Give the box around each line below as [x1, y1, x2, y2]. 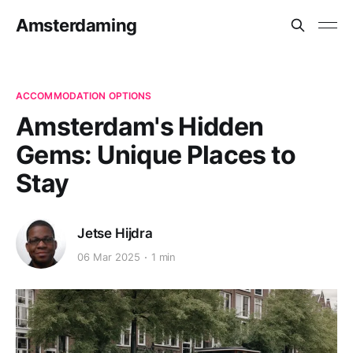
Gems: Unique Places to [16, 139, 295, 170]
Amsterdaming [16, 15, 137, 35]
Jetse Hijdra [77, 225, 153, 241]
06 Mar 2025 [77, 251, 140, 264]
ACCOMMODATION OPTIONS [16, 90, 152, 102]
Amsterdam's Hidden [16, 111, 264, 142]
